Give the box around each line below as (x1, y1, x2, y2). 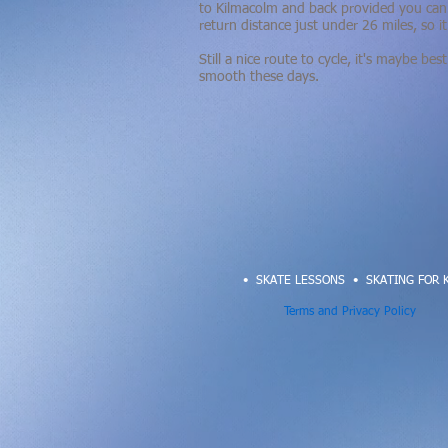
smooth (199, 70, 250, 84)
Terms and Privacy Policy (284, 306, 416, 318)
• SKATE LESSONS (243, 275, 345, 287)
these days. (250, 70, 319, 84)
